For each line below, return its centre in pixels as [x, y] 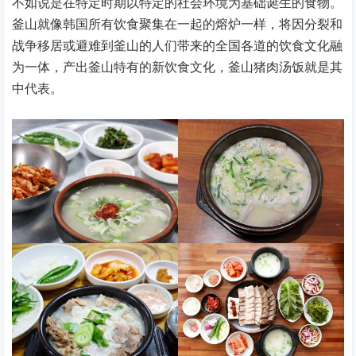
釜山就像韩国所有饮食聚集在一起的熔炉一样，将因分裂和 [178, 24]
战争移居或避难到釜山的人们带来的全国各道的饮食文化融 [178, 46]
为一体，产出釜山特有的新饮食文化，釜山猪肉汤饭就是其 [178, 67]
